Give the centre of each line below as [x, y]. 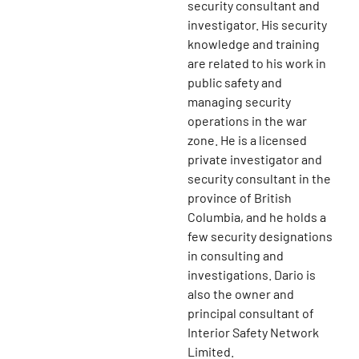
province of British [240, 198]
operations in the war [247, 121]
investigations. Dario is [252, 275]
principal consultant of [251, 313]
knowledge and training [254, 44]
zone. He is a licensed [247, 140]
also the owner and [241, 294]
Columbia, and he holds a [257, 217]
